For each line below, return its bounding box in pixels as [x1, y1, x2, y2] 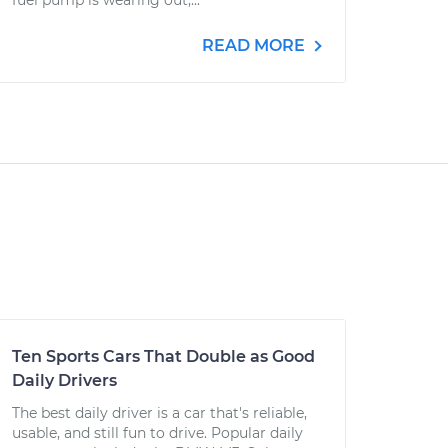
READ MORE [202, 36, 309, 55]
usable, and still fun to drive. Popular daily [12, 424, 303, 442]
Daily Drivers [12, 371, 117, 390]
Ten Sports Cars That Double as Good [12, 347, 315, 366]
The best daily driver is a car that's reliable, [12, 404, 307, 422]
